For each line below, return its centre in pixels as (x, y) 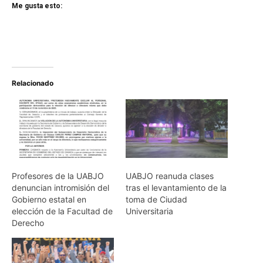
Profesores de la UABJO (58, 176)
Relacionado (33, 83)
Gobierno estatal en (49, 199)
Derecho (28, 222)
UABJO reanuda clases (170, 176)
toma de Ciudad (156, 199)
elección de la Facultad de (62, 211)
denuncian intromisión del (60, 187)
